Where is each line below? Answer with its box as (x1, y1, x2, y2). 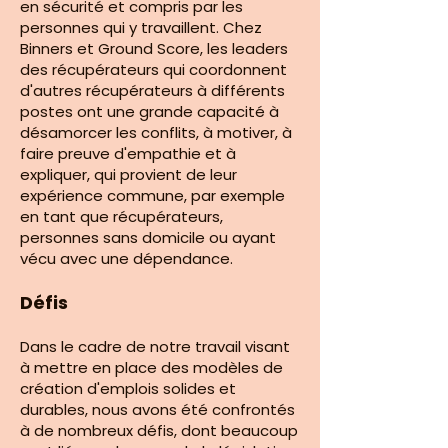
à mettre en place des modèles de (20, 357, 283, 378)
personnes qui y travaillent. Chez (20, 17, 262, 38)
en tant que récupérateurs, (20, 206, 223, 227)
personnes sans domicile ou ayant (20, 227, 276, 248)
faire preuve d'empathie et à (20, 143, 236, 164)
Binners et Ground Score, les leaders (20, 38, 288, 59)
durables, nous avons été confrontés (20, 399, 295, 420)
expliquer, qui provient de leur (20, 164, 237, 185)
